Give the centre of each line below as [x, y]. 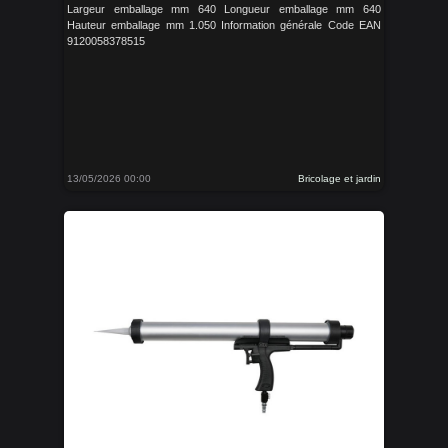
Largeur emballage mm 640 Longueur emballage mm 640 [224, 9]
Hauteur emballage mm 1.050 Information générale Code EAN [224, 25]
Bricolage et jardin [339, 178]
